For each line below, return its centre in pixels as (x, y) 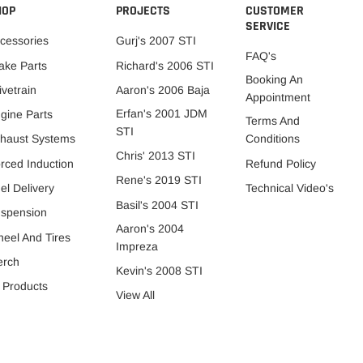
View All (136, 295)
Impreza (137, 246)
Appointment (278, 98)
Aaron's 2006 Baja (163, 90)
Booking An (274, 80)
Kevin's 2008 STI (160, 271)
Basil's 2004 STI (158, 205)
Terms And (272, 121)
